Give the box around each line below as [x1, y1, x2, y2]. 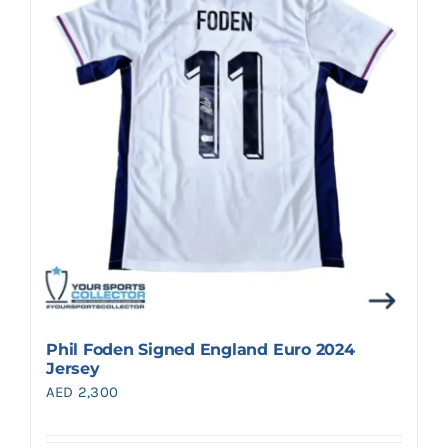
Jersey [46, 359, 100, 379]
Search [26, 12, 85, 35]
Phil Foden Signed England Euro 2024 [46, 340, 355, 360]
